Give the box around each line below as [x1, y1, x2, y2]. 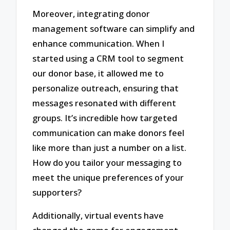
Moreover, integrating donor [32, 7, 150, 20]
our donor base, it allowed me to [32, 67, 164, 79]
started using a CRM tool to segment [32, 52, 184, 64]
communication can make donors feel [32, 126, 185, 139]
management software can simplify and [32, 22, 195, 34]
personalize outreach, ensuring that [32, 82, 179, 94]
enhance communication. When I [32, 37, 165, 49]
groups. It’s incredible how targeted [32, 111, 178, 124]
